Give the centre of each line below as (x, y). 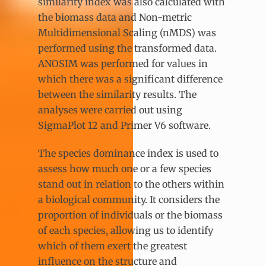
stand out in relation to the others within (131, 184)
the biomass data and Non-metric (115, 17)
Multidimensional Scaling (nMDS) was (127, 32)
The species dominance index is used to (128, 153)
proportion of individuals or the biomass (130, 215)
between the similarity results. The (117, 94)
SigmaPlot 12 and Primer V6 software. (124, 125)
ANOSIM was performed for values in (123, 63)
